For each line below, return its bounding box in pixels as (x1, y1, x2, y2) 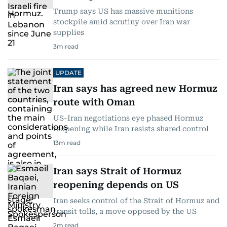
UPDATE (55, 68, 82, 77)
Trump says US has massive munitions (53, 7, 193, 15)
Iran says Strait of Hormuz (53, 165, 181, 176)
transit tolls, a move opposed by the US (53, 207, 197, 215)
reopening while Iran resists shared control (53, 124, 209, 133)
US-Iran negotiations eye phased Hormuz (53, 113, 203, 122)
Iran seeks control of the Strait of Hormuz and (53, 196, 219, 205)
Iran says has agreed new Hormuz (53, 83, 217, 94)
